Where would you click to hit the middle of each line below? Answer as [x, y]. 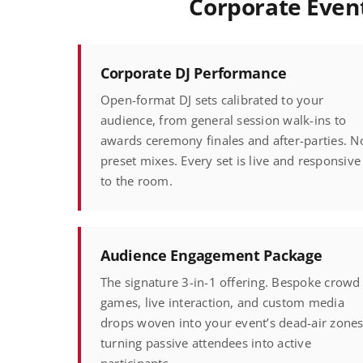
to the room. [136, 181]
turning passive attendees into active [205, 343]
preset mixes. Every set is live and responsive [231, 161]
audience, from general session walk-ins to [223, 120]
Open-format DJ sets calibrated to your [212, 100]
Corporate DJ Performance [193, 73]
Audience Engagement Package [211, 255]
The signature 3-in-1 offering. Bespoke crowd [230, 282]
